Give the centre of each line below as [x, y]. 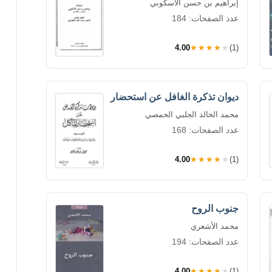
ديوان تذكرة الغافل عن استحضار [175, 97]
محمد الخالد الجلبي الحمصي [192, 114]
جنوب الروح [215, 208]
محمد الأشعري [215, 226]
